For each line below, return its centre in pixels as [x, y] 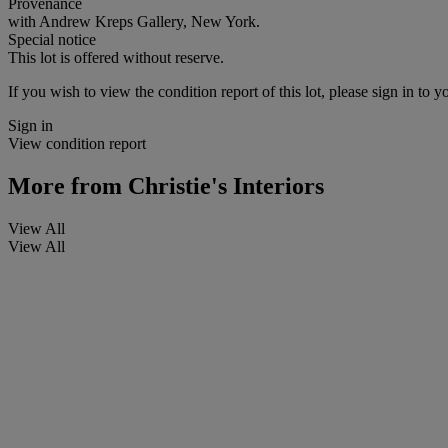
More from [65, 185]
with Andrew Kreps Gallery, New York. [134, 21]
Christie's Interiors [223, 185]
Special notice [52, 39]
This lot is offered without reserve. [116, 57]
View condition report [77, 143]
